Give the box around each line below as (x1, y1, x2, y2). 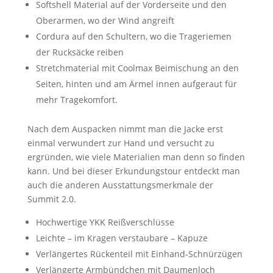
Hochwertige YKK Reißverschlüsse (35, 216, 174, 228)
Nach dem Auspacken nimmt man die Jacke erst (27, 122, 223, 135)
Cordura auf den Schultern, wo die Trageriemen (35, 30, 232, 42)
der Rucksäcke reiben (35, 46, 124, 58)
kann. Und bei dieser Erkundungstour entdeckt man (27, 165, 240, 177)
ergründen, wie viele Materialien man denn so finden (27, 151, 245, 163)
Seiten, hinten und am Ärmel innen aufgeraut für (35, 77, 237, 90)
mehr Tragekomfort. (35, 93, 118, 105)
